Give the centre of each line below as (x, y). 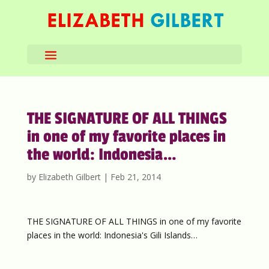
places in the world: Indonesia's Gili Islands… (112, 235)
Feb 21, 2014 (135, 177)
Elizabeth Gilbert (69, 177)
